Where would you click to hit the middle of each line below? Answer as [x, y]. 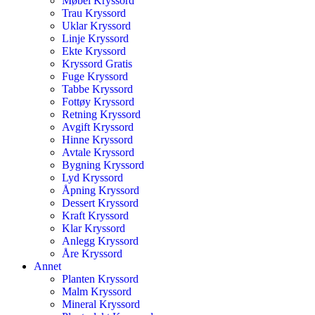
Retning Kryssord [101, 114]
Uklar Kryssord [96, 26]
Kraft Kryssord [95, 216]
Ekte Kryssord [94, 51]
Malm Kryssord [97, 291]
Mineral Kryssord [101, 304]
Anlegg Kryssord [100, 241]
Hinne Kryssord [97, 140]
